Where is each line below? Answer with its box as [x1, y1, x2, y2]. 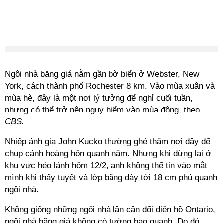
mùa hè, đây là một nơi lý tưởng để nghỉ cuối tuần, [5, 93, 193, 103]
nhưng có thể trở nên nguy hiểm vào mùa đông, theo [5, 105, 200, 114]
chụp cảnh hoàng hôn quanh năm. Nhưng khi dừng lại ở [5, 149, 211, 158]
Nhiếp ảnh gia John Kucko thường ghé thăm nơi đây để [5, 137, 210, 146]
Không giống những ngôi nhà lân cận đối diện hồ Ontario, [5, 205, 215, 214]
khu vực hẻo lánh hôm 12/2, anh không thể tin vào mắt [5, 161, 207, 170]
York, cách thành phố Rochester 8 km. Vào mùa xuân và [5, 81, 215, 91]
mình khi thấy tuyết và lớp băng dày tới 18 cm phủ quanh [5, 173, 217, 182]
